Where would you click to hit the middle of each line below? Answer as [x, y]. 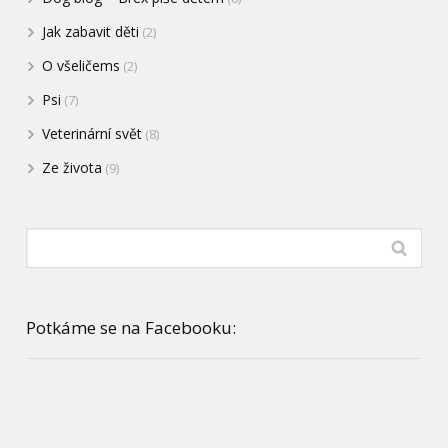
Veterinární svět [92, 133]
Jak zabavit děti [91, 31]
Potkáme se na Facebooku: [131, 327]
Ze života [72, 167]
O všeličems [81, 65]
